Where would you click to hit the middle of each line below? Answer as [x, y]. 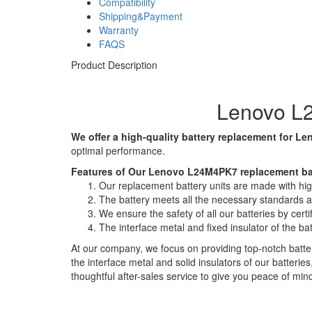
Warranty [119, 30]
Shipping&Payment [141, 16]
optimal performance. [118, 150]
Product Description [114, 65]
